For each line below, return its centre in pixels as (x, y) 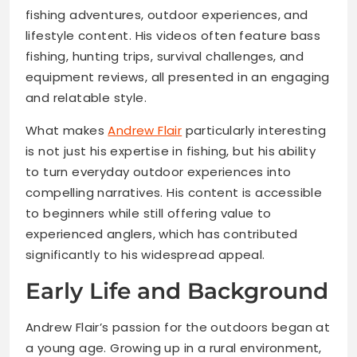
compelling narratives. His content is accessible (174, 193)
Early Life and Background (177, 291)
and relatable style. (86, 98)
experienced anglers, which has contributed (162, 234)
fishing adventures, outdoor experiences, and (167, 15)
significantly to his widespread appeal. (145, 255)
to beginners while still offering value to (149, 214)
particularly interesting (254, 131)
